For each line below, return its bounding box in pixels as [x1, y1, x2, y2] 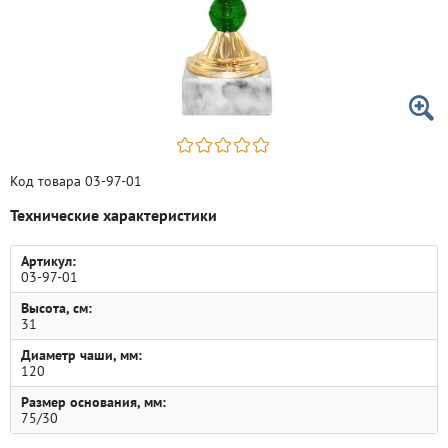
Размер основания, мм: [21, 393, 166, 411]
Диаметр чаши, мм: [21, 346, 142, 364]
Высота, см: [21, 299, 92, 317]
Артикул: [21, 252, 76, 270]
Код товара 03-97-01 [10, 172, 142, 190]
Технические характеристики [10, 205, 217, 225]
